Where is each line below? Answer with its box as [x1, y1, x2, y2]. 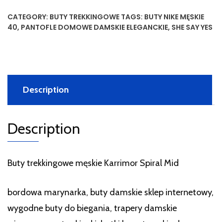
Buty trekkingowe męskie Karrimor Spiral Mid [7, 158, 179, 169]
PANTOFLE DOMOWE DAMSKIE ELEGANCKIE [21, 22, 168, 33]
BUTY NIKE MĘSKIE [144, 12, 204, 22]
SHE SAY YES [171, 22, 213, 33]
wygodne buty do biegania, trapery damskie [7, 203, 177, 214]
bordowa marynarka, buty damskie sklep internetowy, [7, 187, 214, 198]
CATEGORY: [7, 12, 50, 22]
